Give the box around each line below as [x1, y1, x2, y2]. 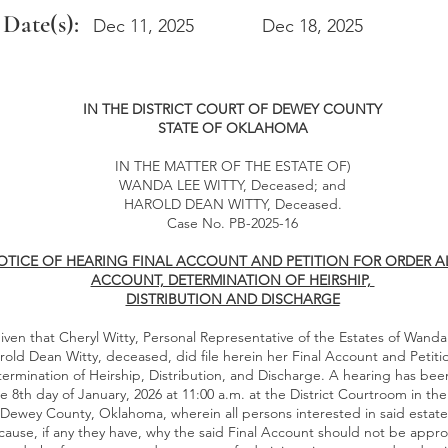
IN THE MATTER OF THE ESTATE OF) [114, 157, 351, 175]
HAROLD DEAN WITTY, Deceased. [123, 195, 342, 213]
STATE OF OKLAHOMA [157, 119, 308, 137]
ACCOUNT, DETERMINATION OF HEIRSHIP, [90, 271, 375, 289]
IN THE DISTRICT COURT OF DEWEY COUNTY [83, 100, 382, 118]
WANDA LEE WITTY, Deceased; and [119, 176, 346, 194]
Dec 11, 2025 [93, 15, 194, 37]
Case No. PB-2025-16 [167, 214, 298, 232]
